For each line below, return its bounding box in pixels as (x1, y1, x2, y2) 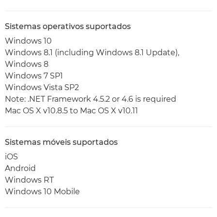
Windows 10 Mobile (5, 187, 80, 196)
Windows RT (5, 175, 54, 185)
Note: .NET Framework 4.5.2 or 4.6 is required (5, 94, 176, 104)
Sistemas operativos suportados (5, 22, 131, 31)
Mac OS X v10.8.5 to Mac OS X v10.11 (5, 106, 138, 115)
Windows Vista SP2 (5, 83, 79, 92)
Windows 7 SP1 (5, 71, 63, 80)
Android (5, 164, 36, 173)
